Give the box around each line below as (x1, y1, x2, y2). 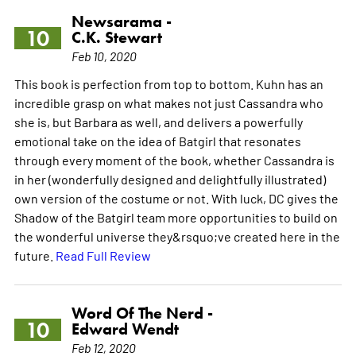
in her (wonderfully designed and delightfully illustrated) (14, 171, 326, 188)
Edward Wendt (71, 319, 179, 339)
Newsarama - (71, 12, 172, 32)
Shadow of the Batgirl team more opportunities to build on (14, 209, 338, 226)
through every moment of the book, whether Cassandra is (14, 152, 335, 168)
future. (14, 247, 56, 264)
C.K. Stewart (71, 28, 162, 48)
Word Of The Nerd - (71, 304, 213, 323)
